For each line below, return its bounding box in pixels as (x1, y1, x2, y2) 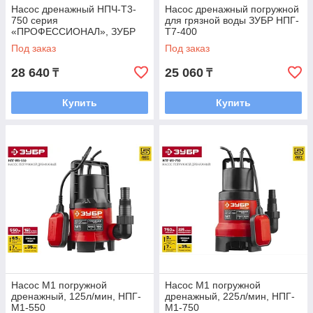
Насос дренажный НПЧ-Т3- (11, 3, 136, 15)
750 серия (11, 15, 58, 27)
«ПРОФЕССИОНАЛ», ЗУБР (11, 26, 136, 38)
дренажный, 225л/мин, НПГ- (165, 291, 295, 303)
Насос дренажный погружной (165, 3, 299, 15)
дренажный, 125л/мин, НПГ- (11, 291, 141, 303)
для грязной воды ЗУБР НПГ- (165, 15, 299, 27)
